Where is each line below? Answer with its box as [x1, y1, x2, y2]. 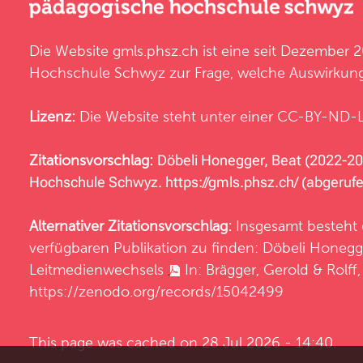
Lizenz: [29, 107, 75, 125]
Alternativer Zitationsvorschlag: [29, 216, 232, 234]
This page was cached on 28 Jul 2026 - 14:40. [29, 333, 336, 351]
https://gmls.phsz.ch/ [165, 173, 298, 190]
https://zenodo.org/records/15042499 [29, 282, 284, 300]
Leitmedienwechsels [29, 260, 168, 278]
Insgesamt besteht [232, 216, 361, 234]
